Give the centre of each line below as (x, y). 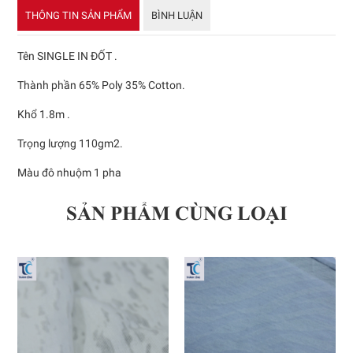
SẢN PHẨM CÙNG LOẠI (176, 213)
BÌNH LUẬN (177, 15)
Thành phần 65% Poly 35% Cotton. (102, 85)
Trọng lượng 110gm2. (71, 143)
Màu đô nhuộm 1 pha (70, 172)
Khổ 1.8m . (44, 114)
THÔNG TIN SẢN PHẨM (79, 15)
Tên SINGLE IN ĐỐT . (68, 56)
